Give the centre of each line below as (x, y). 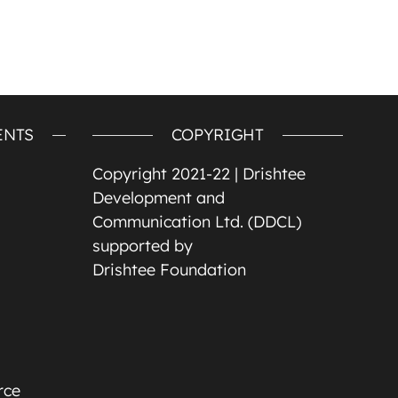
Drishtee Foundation (169, 269)
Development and (158, 197)
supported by (142, 245)
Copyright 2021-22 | (167, 173)
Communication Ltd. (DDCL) (196, 221)
